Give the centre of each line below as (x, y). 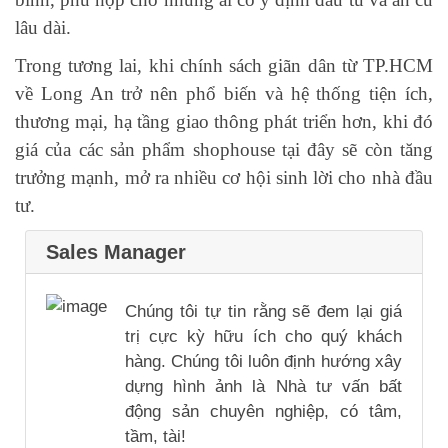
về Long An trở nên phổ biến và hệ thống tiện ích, (224, 94)
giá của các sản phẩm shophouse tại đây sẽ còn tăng (224, 150)
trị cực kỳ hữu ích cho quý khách (263, 336)
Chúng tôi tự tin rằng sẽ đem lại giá (263, 311)
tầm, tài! (155, 436)
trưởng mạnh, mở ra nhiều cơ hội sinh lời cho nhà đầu (224, 178)
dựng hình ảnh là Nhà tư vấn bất (263, 386)
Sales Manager (116, 252)
